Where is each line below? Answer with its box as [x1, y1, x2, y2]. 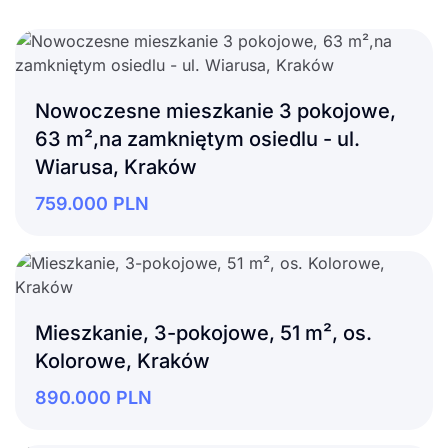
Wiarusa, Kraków [35, 154, 197, 179]
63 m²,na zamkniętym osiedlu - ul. [35, 126, 360, 151]
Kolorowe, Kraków [35, 348, 210, 373]
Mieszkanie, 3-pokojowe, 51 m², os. [35, 320, 372, 345]
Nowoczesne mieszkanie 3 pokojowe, [35, 98, 396, 123]
